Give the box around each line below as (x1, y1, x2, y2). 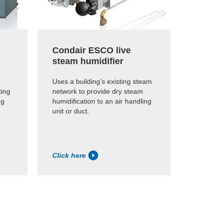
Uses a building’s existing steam (52, 77, 152, 85)
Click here (52, 151, 86, 160)
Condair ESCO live (52, 45, 131, 55)
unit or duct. (52, 107, 89, 115)
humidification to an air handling (52, 97, 151, 105)
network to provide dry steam (52, 87, 143, 95)
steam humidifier (52, 56, 123, 66)
